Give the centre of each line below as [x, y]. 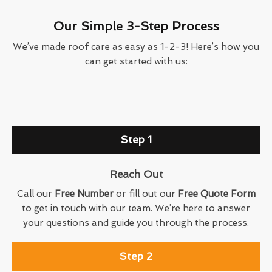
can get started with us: [136, 62]
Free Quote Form [216, 194]
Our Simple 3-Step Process [136, 26]
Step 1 [136, 140]
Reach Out [136, 175]
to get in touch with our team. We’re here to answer [136, 209]
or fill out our [145, 194]
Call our [36, 194]
